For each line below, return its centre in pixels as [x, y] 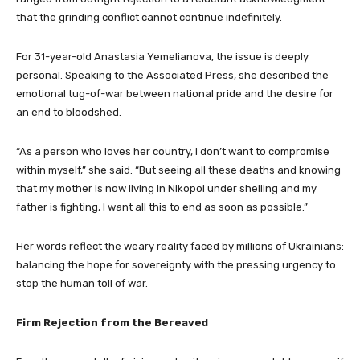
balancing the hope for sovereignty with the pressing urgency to [176, 264]
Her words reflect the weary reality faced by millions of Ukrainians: [180, 246]
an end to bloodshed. [69, 112]
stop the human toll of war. [82, 283]
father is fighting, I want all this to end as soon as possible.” [162, 207]
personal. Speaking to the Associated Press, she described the [172, 75]
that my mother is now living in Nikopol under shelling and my [166, 188]
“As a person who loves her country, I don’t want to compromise [173, 151]
